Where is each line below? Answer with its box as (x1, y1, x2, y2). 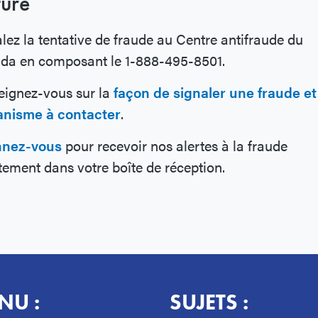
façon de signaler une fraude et (114, 82, 317, 103)
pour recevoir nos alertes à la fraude (62, 135, 287, 156)
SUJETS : (170, 289, 248, 317)
